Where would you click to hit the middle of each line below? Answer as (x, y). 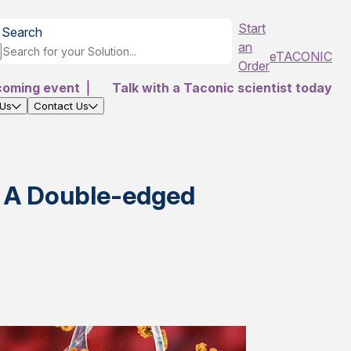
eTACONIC (301, 56)
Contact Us (61, 106)
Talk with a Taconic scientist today (222, 88)
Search (22, 32)
